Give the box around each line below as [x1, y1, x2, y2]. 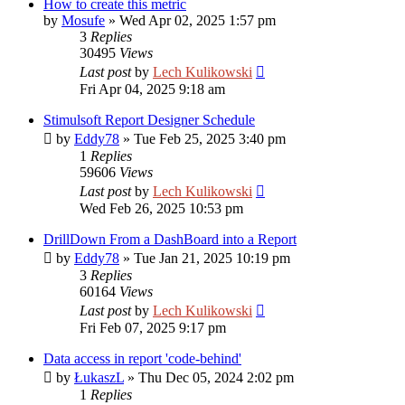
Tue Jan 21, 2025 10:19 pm [134, 250, 290, 266]
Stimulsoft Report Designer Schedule [43, 112, 255, 127]
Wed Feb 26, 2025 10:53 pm [80, 201, 243, 216]
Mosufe [61, 13, 105, 28]
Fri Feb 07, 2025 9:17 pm [80, 320, 226, 335]
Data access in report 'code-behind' [43, 351, 241, 366]
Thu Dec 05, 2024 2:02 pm [138, 370, 294, 385]
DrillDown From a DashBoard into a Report [43, 231, 297, 247]
